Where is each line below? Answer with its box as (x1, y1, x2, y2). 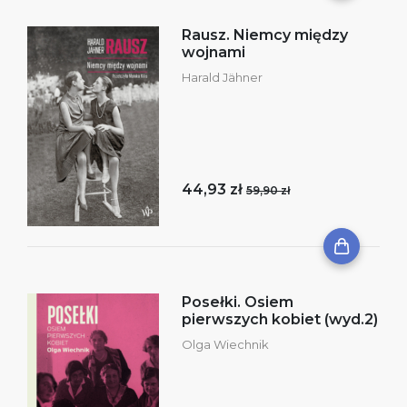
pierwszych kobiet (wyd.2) (182, 310, 378, 328)
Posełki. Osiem (182, 293, 293, 311)
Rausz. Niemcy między (182, 25, 348, 44)
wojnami (182, 43, 245, 61)
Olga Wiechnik (182, 336, 269, 352)
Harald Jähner (182, 69, 263, 84)
